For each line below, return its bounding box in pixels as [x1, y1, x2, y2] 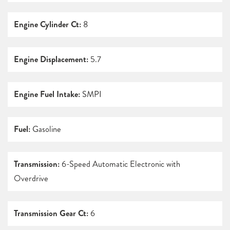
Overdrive [14, 172, 48, 185]
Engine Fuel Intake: [14, 88, 80, 101]
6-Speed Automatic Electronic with [60, 158, 180, 170]
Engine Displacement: [14, 53, 88, 66]
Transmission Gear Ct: [14, 207, 88, 220]
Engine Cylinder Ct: [14, 18, 81, 31]
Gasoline [30, 123, 61, 136]
